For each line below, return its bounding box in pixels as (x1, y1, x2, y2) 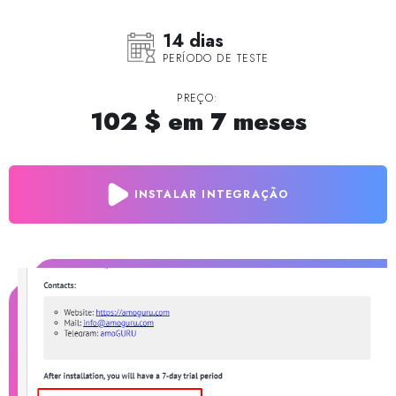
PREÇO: (177, 90, 219, 106)
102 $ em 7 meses (89, 103, 307, 140)
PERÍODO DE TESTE (162, 50, 270, 66)
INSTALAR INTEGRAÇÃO (133, 187, 289, 202)
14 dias (162, 28, 224, 54)
